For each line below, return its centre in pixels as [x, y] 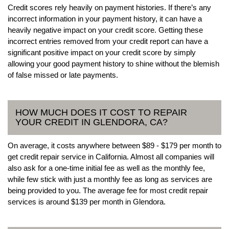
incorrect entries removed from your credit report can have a [108, 41]
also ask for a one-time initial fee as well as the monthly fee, [106, 168]
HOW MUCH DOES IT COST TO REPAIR [101, 112]
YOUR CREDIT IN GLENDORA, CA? [91, 122]
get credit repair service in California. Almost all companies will [111, 156]
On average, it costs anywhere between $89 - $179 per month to [114, 145]
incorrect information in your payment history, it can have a [105, 18]
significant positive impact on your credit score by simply [102, 52]
